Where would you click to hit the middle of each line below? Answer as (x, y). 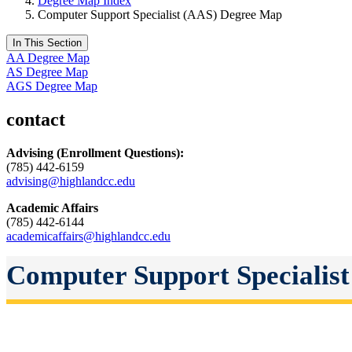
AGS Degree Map (52, 86)
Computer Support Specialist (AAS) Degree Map (160, 14)
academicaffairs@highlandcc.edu (88, 236)
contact (36, 119)
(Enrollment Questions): (120, 152)
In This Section (47, 42)
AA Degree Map (48, 57)
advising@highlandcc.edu (71, 181)
